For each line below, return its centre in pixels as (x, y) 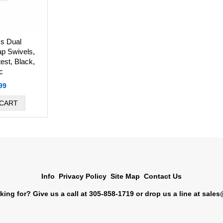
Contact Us (163, 176)
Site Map (125, 176)
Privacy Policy (83, 176)
